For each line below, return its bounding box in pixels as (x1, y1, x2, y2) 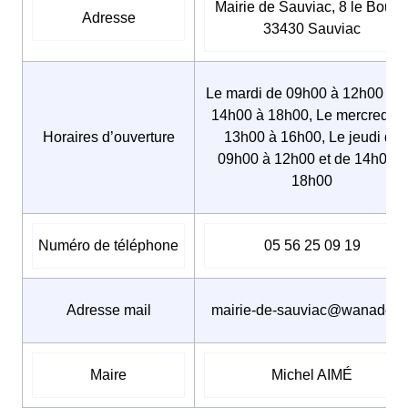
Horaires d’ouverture (42, 128, 175, 145)
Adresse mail (66, 301, 151, 318)
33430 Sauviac (263, 20, 361, 36)
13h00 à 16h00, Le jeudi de (223, 128, 401, 145)
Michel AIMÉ (271, 366, 352, 382)
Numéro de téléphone (38, 237, 178, 253)
